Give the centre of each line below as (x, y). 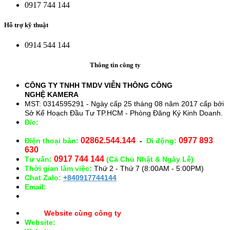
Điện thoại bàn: (52, 141)
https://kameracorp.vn (93, 223)
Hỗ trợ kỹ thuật (26, 25)
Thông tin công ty (115, 65)
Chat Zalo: (44, 178)
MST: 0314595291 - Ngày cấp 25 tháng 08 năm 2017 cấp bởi (124, 104)
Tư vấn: (38, 159)
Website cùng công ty (83, 213)
